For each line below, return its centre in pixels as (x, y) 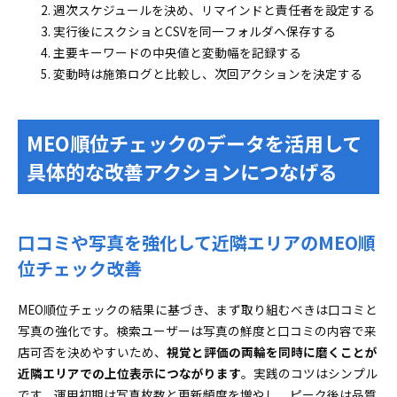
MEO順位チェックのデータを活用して (194, 143)
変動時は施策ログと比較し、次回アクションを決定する (208, 74)
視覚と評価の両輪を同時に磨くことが (272, 352)
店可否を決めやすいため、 (92, 352)
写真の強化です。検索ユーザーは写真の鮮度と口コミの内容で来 (197, 331)
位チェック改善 (80, 268)
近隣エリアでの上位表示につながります (129, 373)
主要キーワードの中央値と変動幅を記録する (177, 52)
